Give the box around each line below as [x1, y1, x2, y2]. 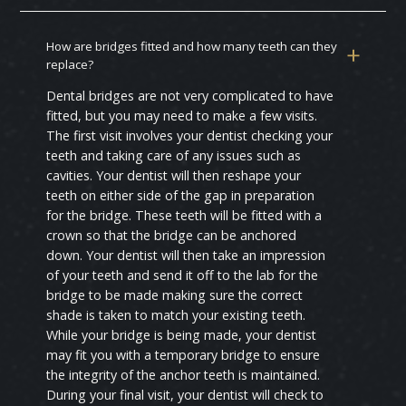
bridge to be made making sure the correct [46, 286, 304, 304]
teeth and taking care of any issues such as [46, 147, 302, 165]
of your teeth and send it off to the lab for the [46, 266, 319, 285]
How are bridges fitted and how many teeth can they [46, 38, 338, 55]
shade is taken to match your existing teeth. [46, 306, 306, 324]
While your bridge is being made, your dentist [46, 326, 317, 344]
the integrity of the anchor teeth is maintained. [46, 366, 321, 384]
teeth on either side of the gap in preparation [46, 187, 315, 205]
